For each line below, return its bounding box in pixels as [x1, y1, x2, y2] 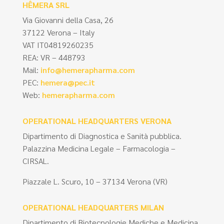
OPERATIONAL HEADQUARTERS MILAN [22, 201, 164, 212]
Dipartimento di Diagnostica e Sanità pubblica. [22, 130, 181, 141]
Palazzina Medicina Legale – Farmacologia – [22, 142, 175, 153]
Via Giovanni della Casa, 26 [22, 14, 113, 25]
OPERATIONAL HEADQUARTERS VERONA [22, 115, 171, 126]
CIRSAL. [22, 155, 49, 166]
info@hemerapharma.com [40, 64, 135, 75]
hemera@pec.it [40, 76, 95, 87]
